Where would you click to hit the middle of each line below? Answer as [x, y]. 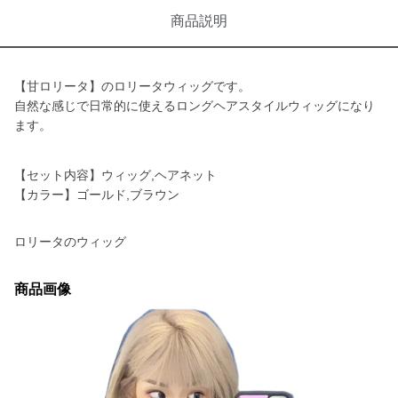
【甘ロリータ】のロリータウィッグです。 [132, 86]
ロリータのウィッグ [70, 242]
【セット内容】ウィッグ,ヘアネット [115, 175]
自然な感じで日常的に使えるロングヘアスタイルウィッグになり [195, 106]
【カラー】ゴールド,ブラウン [97, 195]
